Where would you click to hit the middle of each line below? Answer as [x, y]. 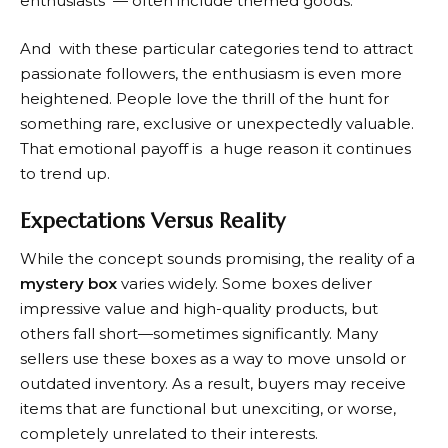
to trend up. [67, 173]
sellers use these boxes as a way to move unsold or [213, 358]
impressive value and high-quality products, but [199, 308]
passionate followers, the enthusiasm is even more [211, 73]
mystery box [68, 283]
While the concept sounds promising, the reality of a [217, 258]
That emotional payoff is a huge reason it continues [215, 148]
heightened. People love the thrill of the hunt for [208, 98]
